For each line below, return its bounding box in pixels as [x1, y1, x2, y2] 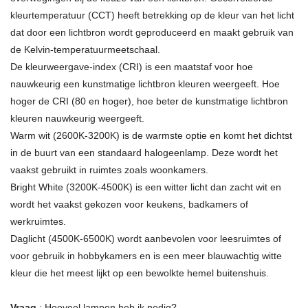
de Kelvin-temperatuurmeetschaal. [10, 44, 160, 56]
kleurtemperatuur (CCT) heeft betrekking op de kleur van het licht [10, 10, 294, 21]
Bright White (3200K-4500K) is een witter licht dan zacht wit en [10, 181, 281, 193]
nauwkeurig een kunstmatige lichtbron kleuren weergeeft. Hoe [10, 78, 280, 90]
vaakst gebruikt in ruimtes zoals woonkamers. [10, 164, 208, 176]
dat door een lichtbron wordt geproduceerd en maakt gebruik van [10, 27, 294, 38]
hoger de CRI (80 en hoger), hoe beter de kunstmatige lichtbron [10, 96, 288, 107]
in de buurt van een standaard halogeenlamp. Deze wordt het [10, 147, 278, 159]
